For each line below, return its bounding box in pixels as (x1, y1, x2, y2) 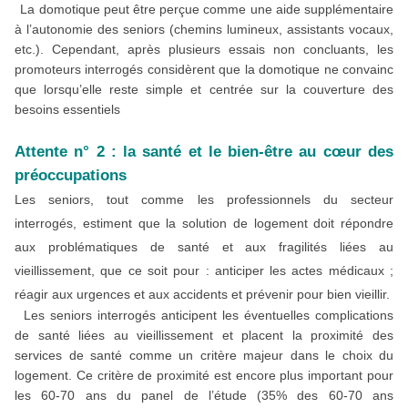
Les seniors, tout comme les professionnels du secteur (15, 192, 393, 208)
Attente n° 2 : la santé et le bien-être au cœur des (15, 142, 393, 161)
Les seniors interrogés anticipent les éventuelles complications (24, 308, 393, 323)
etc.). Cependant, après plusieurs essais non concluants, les (15, 42, 393, 57)
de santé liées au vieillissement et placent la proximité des (15, 328, 393, 343)
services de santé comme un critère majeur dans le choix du (15, 348, 393, 363)
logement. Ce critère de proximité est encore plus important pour (15, 368, 393, 383)
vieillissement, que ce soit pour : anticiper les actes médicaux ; (15, 263, 393, 279)
